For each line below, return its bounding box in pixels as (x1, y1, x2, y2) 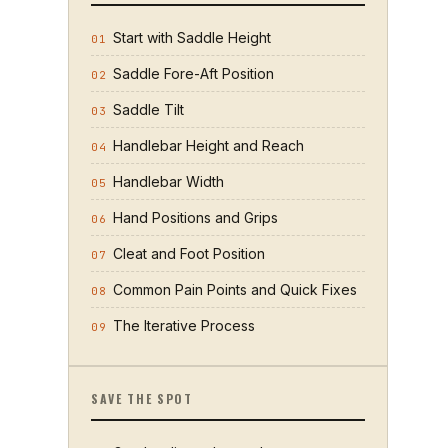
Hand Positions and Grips (113, 209, 278, 226)
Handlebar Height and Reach (113, 137, 304, 154)
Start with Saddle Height (113, 29, 271, 46)
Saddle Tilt (113, 101, 184, 118)
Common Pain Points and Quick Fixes (113, 281, 357, 298)
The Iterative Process (113, 317, 255, 334)
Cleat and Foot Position (113, 245, 265, 262)
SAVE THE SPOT (91, 390, 193, 407)
